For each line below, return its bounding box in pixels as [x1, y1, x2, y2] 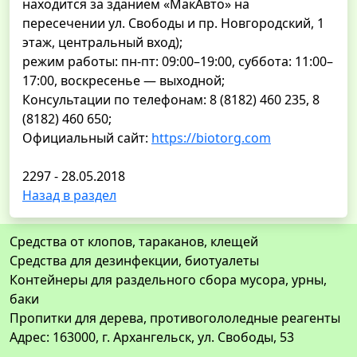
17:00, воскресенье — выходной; [22, 72, 225, 90]
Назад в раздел [22, 186, 116, 205]
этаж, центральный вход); [22, 33, 182, 52]
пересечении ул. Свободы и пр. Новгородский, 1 [22, 14, 324, 33]
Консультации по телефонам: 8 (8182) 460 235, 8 [22, 91, 320, 109]
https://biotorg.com [151, 129, 271, 147]
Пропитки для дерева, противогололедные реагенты [10, 309, 340, 328]
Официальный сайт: [22, 129, 151, 147]
